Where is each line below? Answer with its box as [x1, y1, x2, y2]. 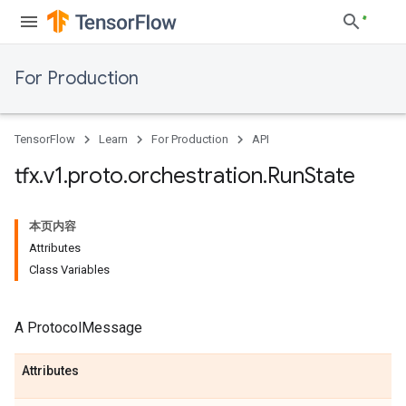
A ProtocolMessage [14, 319, 142, 336]
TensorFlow [14, 132, 75, 146]
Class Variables [29, 263, 110, 276]
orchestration [128, 162, 263, 189]
